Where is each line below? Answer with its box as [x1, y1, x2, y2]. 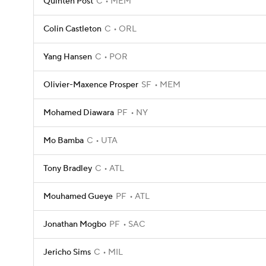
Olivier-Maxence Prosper [43, 80, 138, 90]
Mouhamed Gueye [43, 191, 113, 202]
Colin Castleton [43, 24, 102, 34]
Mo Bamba [43, 135, 84, 146]
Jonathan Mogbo [43, 219, 106, 230]
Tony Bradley [43, 163, 92, 174]
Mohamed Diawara [43, 107, 114, 118]
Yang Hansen [43, 52, 92, 62]
